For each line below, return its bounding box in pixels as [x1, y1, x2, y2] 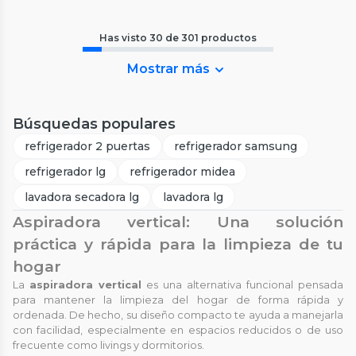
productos [201, 31, 257, 44]
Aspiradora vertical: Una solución [13, 211, 343, 231]
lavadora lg [163, 189, 223, 204]
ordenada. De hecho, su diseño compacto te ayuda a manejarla [13, 308, 343, 321]
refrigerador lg [25, 164, 106, 179]
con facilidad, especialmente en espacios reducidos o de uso [13, 323, 343, 336]
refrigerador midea [130, 164, 235, 179]
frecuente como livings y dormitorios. [13, 339, 204, 351]
